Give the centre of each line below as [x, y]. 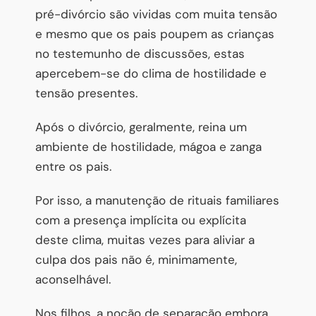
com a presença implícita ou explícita [141, 220]
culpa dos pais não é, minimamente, [136, 259]
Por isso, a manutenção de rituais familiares [157, 200]
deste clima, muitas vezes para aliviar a [145, 239]
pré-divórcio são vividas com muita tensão [156, 14]
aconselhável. [73, 279]
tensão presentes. [86, 93]
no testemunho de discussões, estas [140, 53]
